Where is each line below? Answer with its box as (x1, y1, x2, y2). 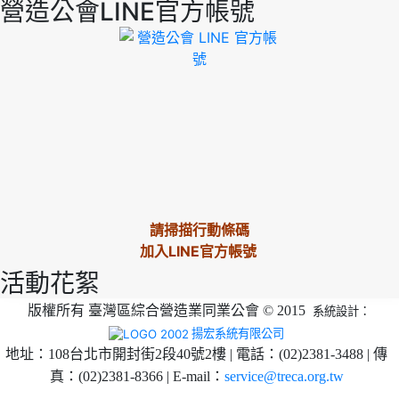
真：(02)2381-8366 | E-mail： (49, 369, 224, 385)
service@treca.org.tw (224, 369, 344, 385)
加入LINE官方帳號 (139, 241, 260, 260)
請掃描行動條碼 (150, 220, 249, 239)
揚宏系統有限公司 (191, 325, 284, 340)
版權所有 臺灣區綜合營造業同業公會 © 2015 (27, 302, 313, 318)
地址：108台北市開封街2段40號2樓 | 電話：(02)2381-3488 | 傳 (5, 346, 387, 362)
